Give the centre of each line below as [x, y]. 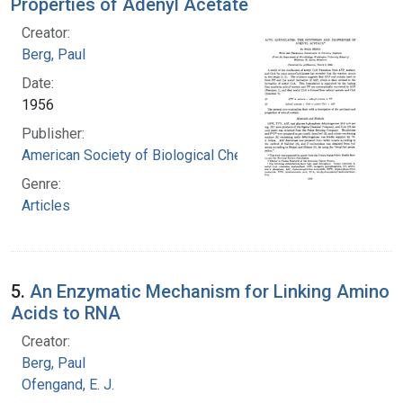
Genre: [41, 184]
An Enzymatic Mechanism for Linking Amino [210, 291]
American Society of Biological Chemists [150, 155]
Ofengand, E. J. [68, 384]
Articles [46, 205]
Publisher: [53, 133]
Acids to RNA [66, 313]
